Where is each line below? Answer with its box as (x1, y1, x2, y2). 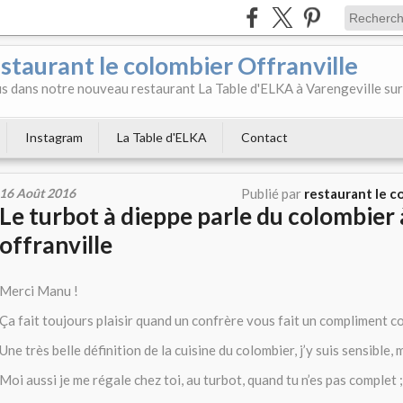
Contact (241, 130, 288, 145)
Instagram (25, 130, 83, 145)
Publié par (241, 185, 304, 201)
